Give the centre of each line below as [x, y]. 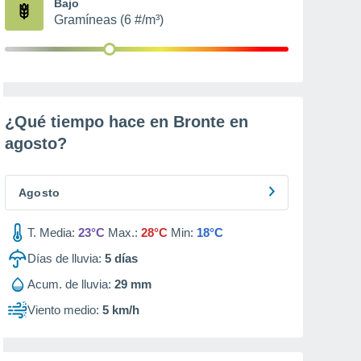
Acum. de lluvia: [69, 284]
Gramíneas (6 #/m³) [109, 20]
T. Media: [51, 232]
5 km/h [121, 310]
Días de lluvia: [64, 258]
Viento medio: [63, 310]
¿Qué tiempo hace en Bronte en [127, 122]
